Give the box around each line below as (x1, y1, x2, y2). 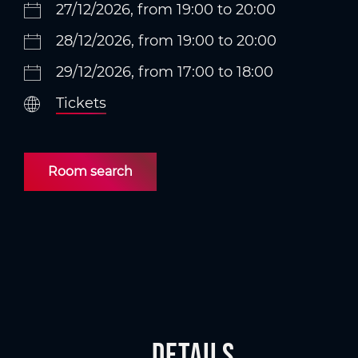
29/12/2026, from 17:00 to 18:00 (56, 63, 273, 81)
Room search (48, 164, 133, 179)
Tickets (56, 94, 106, 112)
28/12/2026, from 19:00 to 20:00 (56, 32, 276, 50)
